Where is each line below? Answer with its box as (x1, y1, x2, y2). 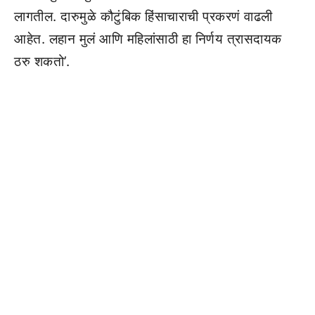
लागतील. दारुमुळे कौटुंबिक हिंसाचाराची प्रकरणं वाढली (14, 8, 273, 25)
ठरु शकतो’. (14, 53, 70, 70)
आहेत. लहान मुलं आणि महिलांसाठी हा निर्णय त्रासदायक (14, 31, 282, 47)
